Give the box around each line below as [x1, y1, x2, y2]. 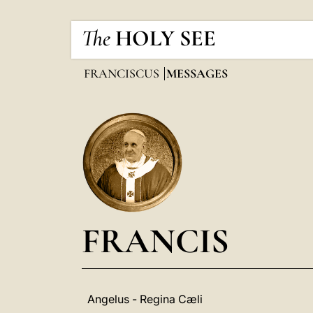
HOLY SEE [115, 24, 216, 52]
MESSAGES [166, 66, 228, 81]
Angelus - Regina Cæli [87, 292, 203, 306]
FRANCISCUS [84, 66, 162, 81]
